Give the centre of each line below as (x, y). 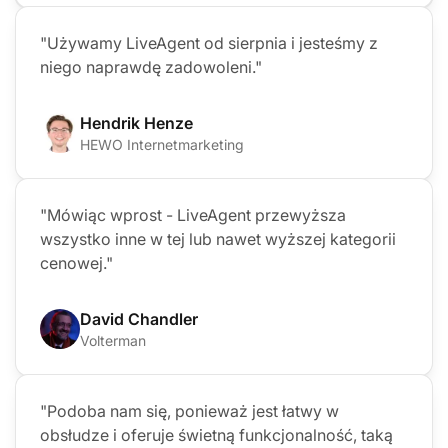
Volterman (113, 340)
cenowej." (76, 262)
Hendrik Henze (136, 122)
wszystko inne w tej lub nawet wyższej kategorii (218, 238)
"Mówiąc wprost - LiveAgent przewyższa (193, 214)
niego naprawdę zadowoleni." (151, 66)
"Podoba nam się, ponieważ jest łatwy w (189, 410)
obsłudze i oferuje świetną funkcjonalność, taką (216, 434)
